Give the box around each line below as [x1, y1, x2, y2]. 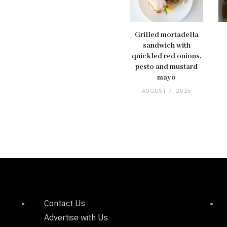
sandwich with [142, 41, 191, 51]
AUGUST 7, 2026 [141, 87, 192, 95]
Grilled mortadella [134, 30, 199, 40]
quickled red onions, [132, 52, 202, 61]
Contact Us [44, 198, 85, 209]
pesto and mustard [135, 62, 198, 72]
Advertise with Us [44, 212, 108, 223]
